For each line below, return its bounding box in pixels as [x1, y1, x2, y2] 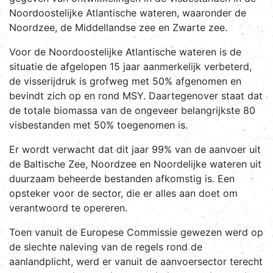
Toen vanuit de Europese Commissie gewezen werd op [9, 225, 263, 238]
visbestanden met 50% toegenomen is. [9, 118, 188, 131]
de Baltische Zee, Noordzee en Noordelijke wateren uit [9, 157, 261, 170]
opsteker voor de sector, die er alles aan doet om [9, 186, 238, 199]
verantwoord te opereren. [9, 201, 127, 214]
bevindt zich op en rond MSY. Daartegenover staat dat [9, 89, 263, 102]
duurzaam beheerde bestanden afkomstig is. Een [9, 172, 235, 185]
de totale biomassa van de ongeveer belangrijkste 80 [9, 104, 255, 116]
